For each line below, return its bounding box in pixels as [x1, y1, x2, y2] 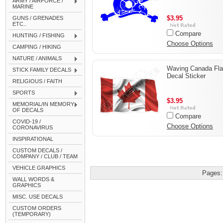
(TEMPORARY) [12, 211, 51, 217]
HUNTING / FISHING [12, 32, 65, 38]
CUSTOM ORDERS [12, 205, 61, 211]
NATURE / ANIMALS [12, 55, 62, 61]
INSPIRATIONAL [12, 136, 53, 142]
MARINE [12, 3, 33, 9]
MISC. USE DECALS [12, 194, 63, 200]
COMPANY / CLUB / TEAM [12, 153, 78, 159]
